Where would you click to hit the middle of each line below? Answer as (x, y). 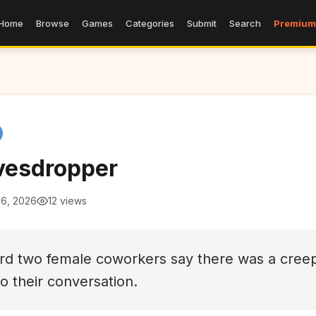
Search (245, 23)
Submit (201, 23)
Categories (150, 23)
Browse (52, 23)
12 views (67, 201)
